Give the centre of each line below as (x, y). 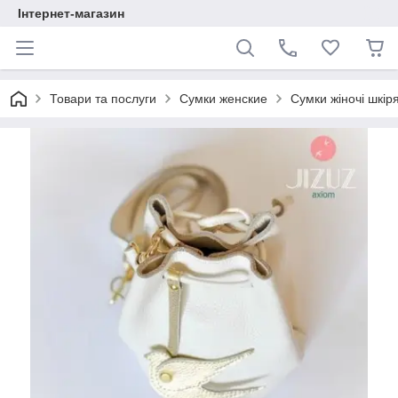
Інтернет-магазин (71, 13)
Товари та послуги (103, 99)
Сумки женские (223, 99)
